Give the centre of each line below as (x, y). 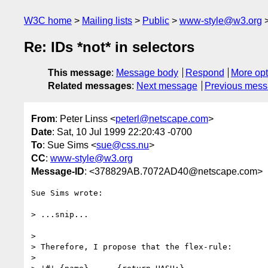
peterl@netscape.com (162, 118)
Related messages (90, 86)
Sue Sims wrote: (67, 193)
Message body (147, 73)
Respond (205, 73)
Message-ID (58, 171)
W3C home (48, 21)
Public (156, 21)
